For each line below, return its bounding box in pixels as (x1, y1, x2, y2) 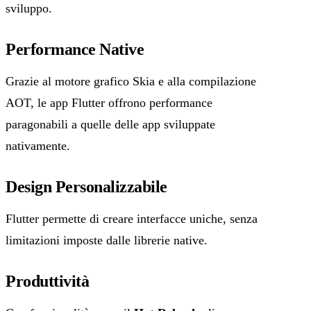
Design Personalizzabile (6, 177, 167, 196)
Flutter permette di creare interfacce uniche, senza (6, 211, 258, 226)
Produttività (6, 271, 90, 290)
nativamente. (6, 138, 70, 153)
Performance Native (6, 40, 144, 58)
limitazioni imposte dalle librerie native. (6, 233, 208, 247)
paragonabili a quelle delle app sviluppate (6, 117, 215, 131)
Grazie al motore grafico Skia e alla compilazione (6, 74, 256, 88)
